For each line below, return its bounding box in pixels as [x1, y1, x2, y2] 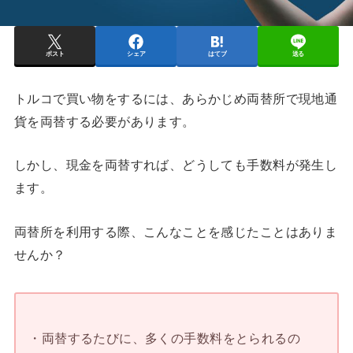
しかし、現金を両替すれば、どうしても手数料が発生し [13, 158, 338, 173]
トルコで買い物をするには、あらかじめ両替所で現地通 [13, 91, 338, 106]
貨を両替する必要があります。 [13, 113, 195, 128]
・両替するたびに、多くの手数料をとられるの [28, 331, 301, 346]
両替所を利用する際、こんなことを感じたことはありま [13, 224, 338, 239]
